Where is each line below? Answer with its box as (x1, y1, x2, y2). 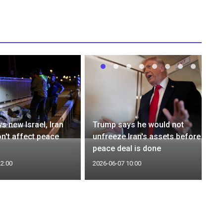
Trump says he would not (93, 119, 184, 129)
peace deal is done (93, 143, 162, 153)
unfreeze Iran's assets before (93, 131, 201, 141)
